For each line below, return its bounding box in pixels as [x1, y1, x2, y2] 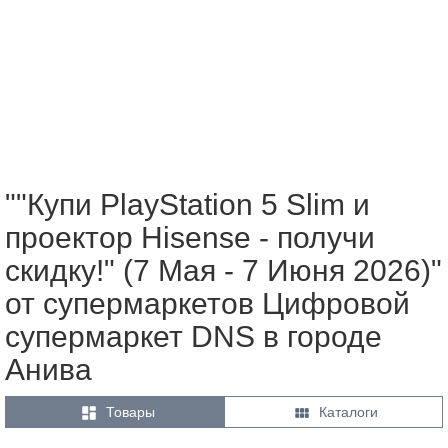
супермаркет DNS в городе [5, 319, 382, 353]
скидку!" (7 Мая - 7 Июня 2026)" [5, 253, 442, 287]
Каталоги [319, 403, 378, 420]
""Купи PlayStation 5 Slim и [5, 187, 370, 221]
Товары [105, 403, 155, 420]
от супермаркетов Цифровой [5, 286, 410, 320]
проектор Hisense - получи [5, 220, 375, 254]
